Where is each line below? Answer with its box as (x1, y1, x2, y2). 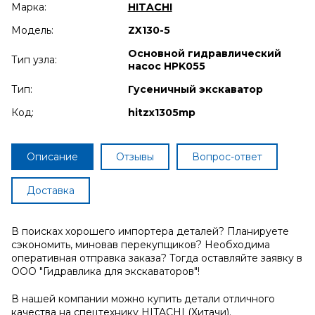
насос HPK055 (127, 59, 205, 72)
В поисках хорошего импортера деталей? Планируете (11, 224, 289, 238)
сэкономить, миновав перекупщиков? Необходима (11, 238, 270, 251)
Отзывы (116, 150, 154, 163)
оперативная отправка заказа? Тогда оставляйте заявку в (11, 251, 302, 264)
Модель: (11, 23, 53, 37)
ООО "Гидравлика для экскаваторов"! (11, 264, 200, 278)
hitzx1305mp (127, 105, 195, 119)
